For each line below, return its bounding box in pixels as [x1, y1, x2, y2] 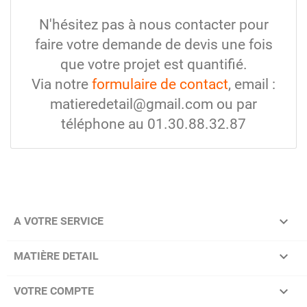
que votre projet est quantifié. [60, 56, 247, 73]
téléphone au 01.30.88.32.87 [61, 115, 246, 132]
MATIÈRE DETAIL [14, 249, 99, 262]
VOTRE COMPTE [14, 284, 94, 297]
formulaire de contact [92, 75, 228, 93]
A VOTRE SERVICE [14, 214, 103, 228]
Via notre [32, 75, 92, 93]
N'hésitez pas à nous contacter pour [38, 16, 269, 33]
